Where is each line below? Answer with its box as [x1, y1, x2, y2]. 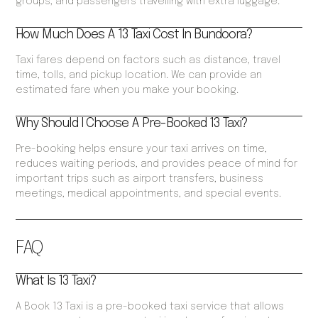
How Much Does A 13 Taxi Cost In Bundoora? [16, 28, 253, 42]
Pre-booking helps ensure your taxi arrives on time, [16, 144, 268, 155]
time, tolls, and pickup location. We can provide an [16, 70, 263, 81]
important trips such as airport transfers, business [16, 174, 264, 185]
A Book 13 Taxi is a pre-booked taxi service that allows [16, 302, 285, 312]
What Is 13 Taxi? [16, 275, 97, 288]
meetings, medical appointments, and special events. [16, 189, 282, 199]
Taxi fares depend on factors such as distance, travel [16, 55, 281, 66]
